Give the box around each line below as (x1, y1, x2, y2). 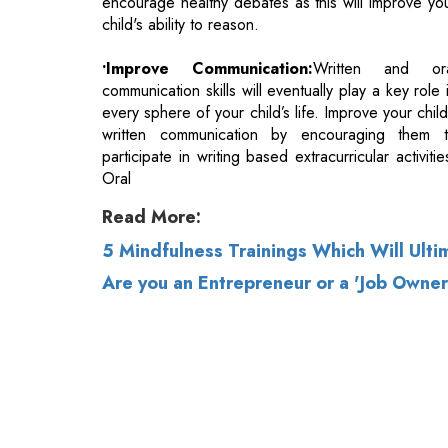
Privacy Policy (276, 296, 382, 323)
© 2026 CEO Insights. (102, 296, 276, 323)
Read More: (102, 108, 201, 135)
